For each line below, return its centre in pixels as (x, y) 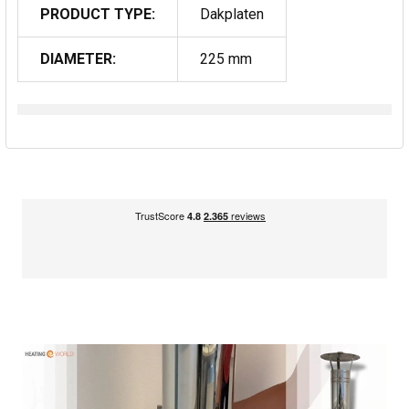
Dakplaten (232, 14)
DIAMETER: (78, 58)
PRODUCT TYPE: (98, 14)
